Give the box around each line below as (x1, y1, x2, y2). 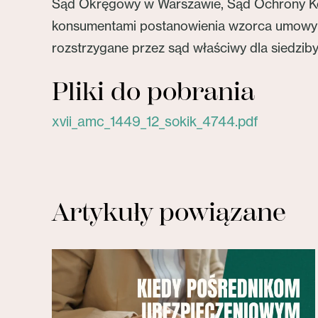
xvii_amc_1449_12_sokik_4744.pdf (52, 113, 258, 130)
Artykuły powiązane (52, 197, 286, 228)
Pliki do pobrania (52, 77, 255, 107)
